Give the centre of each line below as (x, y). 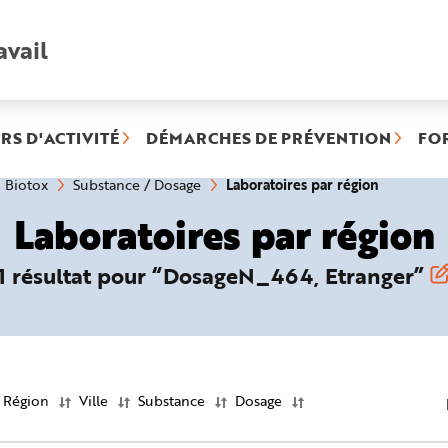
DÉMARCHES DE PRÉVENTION (268, 137)
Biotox (26, 184)
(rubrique (410, 183)
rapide (66, 68)
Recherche (79, 55)
